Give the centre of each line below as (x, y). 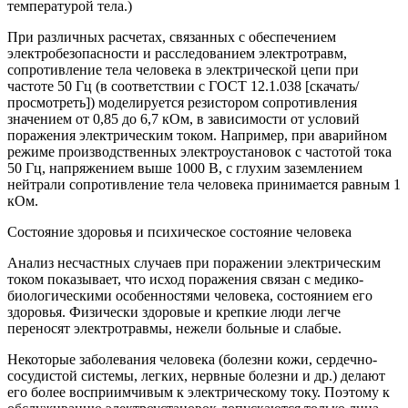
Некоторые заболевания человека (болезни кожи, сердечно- (192, 360)
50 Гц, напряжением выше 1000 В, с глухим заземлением (185, 168)
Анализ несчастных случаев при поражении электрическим (194, 263)
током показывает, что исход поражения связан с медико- (185, 280)
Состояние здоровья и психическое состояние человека (179, 232)
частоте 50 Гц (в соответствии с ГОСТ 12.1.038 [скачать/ (183, 87)
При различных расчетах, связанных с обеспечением (172, 37)
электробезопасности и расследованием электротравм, (177, 54)
